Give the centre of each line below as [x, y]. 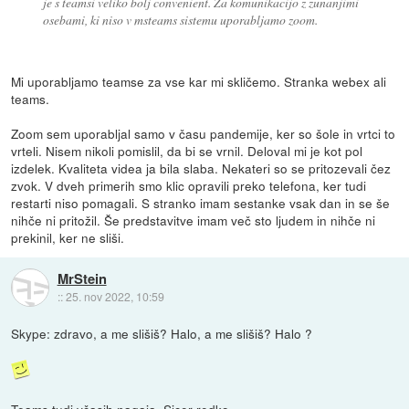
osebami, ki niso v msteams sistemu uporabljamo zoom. [180, 19]
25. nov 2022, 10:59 [115, 297]
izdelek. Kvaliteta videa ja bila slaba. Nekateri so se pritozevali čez [201, 168]
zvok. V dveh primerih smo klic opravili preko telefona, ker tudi [189, 185]
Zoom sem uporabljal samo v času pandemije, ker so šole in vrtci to [204, 133]
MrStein [82, 279]
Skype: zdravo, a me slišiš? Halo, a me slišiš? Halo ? [162, 333]
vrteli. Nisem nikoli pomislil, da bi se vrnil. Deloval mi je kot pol [187, 150]
